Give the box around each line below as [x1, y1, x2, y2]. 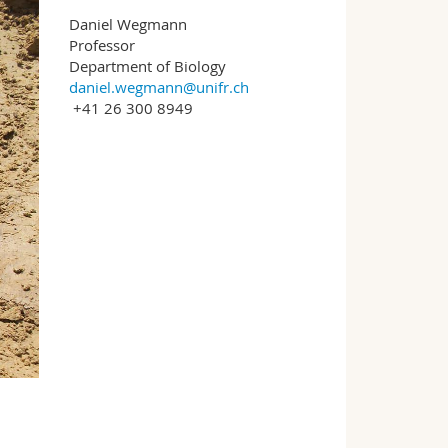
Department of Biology [68, 56, 226, 76]
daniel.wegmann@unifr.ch [68, 77, 249, 97]
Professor [68, 35, 135, 55]
